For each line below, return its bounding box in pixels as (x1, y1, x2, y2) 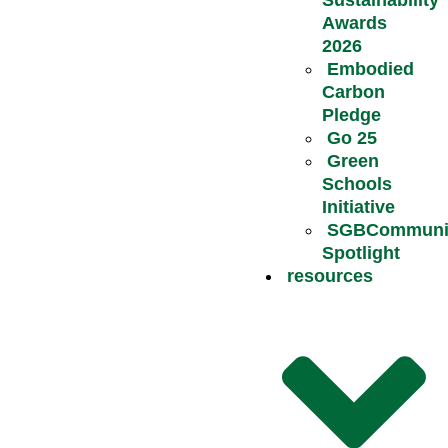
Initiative (321, 196, 395, 217)
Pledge (321, 104, 381, 125)
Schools (321, 173, 392, 194)
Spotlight (321, 242, 400, 263)
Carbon (321, 81, 385, 102)
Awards (321, 12, 387, 33)
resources (286, 265, 373, 286)
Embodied (326, 58, 414, 79)
